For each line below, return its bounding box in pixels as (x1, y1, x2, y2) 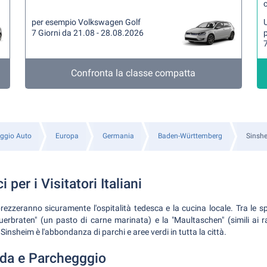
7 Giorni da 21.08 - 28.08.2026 (32, 28, 144, 38)
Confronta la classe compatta (71, 67, 196, 79)
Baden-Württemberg (158, 132, 222, 140)
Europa (55, 132, 79, 140)
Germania (103, 132, 134, 140)
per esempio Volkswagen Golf (32, 17, 141, 27)
